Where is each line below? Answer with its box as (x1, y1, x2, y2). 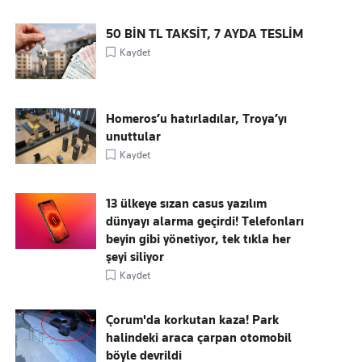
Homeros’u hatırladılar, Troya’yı (106, 112, 288, 126)
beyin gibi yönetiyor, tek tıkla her (106, 232, 292, 246)
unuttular (106, 129, 162, 144)
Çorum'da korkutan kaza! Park (106, 313, 280, 327)
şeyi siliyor (106, 250, 165, 264)
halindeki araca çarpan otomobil (106, 330, 293, 345)
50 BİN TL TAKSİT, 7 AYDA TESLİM (106, 27, 304, 41)
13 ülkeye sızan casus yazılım (106, 196, 267, 211)
